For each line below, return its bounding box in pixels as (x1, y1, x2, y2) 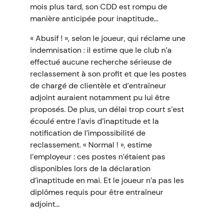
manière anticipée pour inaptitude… (30, 13, 158, 24)
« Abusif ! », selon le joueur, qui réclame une (30, 33, 185, 43)
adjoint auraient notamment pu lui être (30, 92, 170, 103)
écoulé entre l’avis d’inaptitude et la (30, 116, 159, 126)
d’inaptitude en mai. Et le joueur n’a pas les (30, 175, 184, 185)
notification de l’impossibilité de (30, 128, 146, 138)
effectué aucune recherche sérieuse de (30, 57, 172, 67)
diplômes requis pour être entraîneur (30, 187, 163, 197)
